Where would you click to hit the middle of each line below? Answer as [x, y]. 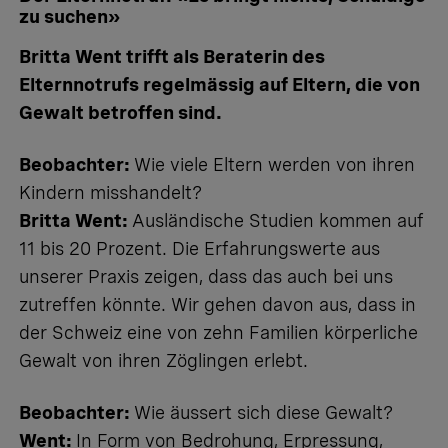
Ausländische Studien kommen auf [278, 220]
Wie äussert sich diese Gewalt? [263, 412]
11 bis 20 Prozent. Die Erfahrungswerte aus [199, 248]
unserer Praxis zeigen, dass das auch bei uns [206, 276]
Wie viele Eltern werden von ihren [274, 164]
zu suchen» [69, 16]
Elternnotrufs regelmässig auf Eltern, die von [219, 84]
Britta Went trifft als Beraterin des [172, 56]
